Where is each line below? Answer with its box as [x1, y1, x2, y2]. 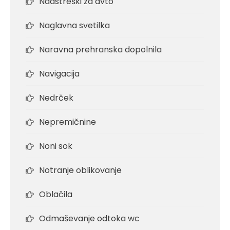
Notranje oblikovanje [39, 164, 122, 177]
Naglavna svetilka [39, 20, 110, 32]
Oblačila [39, 188, 72, 201]
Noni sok [39, 140, 72, 152]
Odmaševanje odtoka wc [39, 213, 140, 225]
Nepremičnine [39, 116, 96, 128]
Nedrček [39, 92, 73, 104]
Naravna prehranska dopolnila [39, 44, 162, 56]
